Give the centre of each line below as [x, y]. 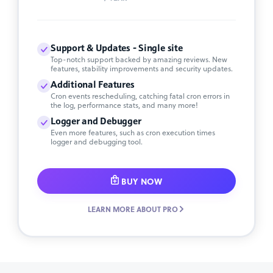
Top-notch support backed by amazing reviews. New [139, 59]
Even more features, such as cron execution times [133, 132]
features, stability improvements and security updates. [142, 68]
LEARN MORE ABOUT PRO [133, 209]
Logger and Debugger [96, 121]
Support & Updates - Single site [117, 48]
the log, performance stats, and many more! [124, 105]
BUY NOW [142, 181]
